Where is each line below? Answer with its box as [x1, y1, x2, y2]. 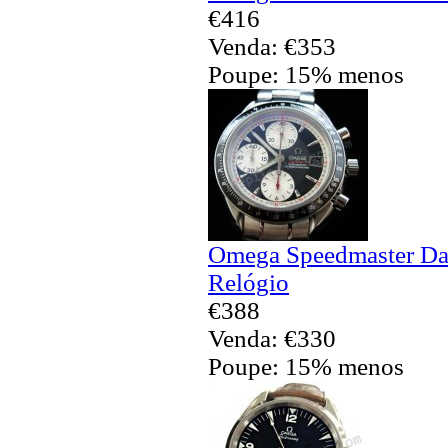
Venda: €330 [208, 324, 336, 352]
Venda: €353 [208, 32, 336, 60]
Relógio [208, 268, 289, 296]
